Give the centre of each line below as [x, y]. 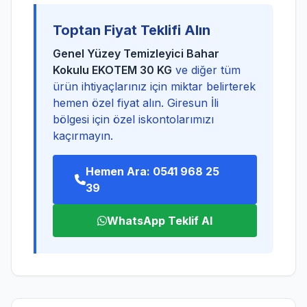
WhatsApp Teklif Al [160, 221]
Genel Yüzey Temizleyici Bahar [136, 53]
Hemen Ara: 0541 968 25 [152, 171]
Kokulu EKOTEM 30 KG [112, 70]
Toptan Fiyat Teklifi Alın [132, 30]
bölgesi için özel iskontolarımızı [133, 119]
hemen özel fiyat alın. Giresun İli [136, 103]
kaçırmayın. [83, 136]
